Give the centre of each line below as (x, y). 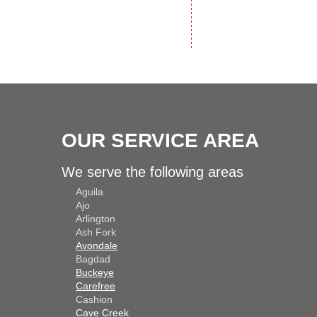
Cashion (94, 300)
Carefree (96, 286)
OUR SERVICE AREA (160, 141)
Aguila (90, 192)
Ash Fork (96, 232)
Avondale (97, 246)
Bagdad (93, 259)
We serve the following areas (152, 172)
